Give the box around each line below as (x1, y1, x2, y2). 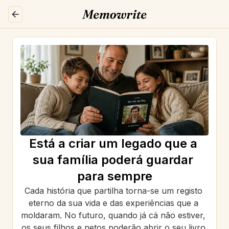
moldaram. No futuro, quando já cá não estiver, (21, 210, 205, 220)
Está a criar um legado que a (29, 136, 197, 151)
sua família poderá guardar (33, 152, 193, 167)
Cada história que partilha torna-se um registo (24, 186, 202, 196)
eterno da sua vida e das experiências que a (28, 198, 198, 208)
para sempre (77, 169, 152, 184)
